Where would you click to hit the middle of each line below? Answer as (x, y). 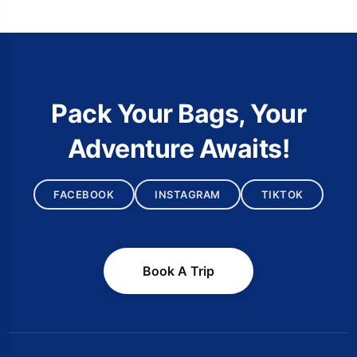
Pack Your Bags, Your (178, 114)
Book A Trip (178, 271)
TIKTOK (282, 194)
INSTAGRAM (188, 194)
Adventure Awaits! (178, 149)
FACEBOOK (84, 194)
